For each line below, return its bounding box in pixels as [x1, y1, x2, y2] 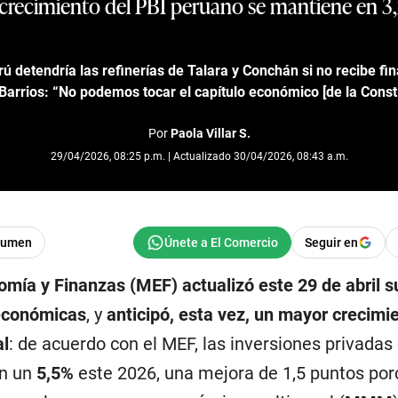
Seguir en [305, 235, 358, 250]
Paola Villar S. [170, 125, 251, 140]
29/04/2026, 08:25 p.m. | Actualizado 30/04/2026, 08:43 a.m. [50, 149, 348, 163]
